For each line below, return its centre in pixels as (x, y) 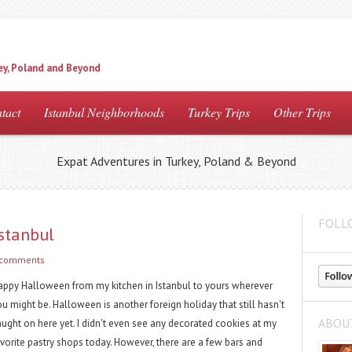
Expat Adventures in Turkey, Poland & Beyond (176, 161)
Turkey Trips (219, 112)
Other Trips (302, 112)
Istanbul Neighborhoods (104, 112)
